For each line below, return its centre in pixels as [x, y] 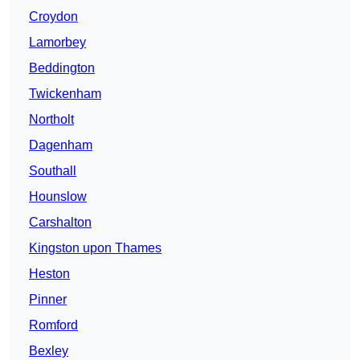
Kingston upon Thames [95, 248]
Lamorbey [57, 43]
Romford [53, 325]
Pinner [48, 300]
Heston [49, 274]
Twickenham [65, 94]
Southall [53, 171]
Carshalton [60, 223]
